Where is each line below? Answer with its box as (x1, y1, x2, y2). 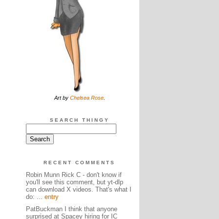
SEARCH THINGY (49, 117, 109, 123)
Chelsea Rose (69, 95, 104, 101)
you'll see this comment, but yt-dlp (25, 178, 123, 186)
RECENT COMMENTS (44, 160, 115, 165)
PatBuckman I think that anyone (25, 205, 117, 213)
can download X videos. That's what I (25, 186, 131, 193)
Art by (54, 95, 70, 101)
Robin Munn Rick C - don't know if (25, 171, 122, 178)
